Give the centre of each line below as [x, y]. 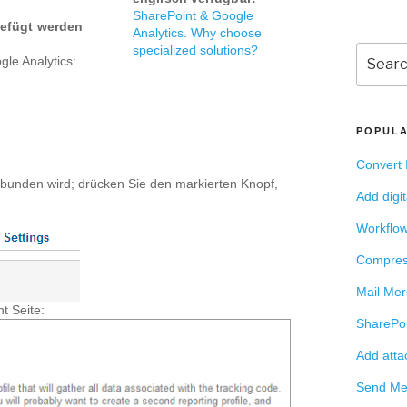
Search [377, 52]
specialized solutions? [195, 50]
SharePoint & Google [193, 15]
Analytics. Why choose [197, 32]
